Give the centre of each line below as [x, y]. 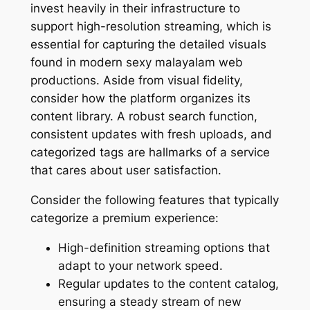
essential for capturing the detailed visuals [148, 44]
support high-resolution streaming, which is [151, 26]
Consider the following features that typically [154, 200]
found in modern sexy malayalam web [136, 62]
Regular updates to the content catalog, [168, 283]
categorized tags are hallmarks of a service [150, 152]
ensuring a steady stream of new [149, 301]
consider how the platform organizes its [140, 98]
